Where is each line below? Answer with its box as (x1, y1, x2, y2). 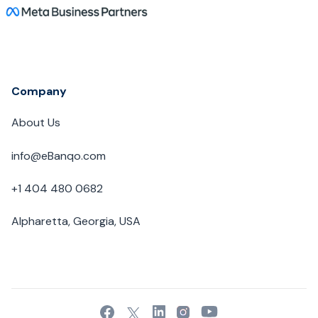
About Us (11, 115, 60, 131)
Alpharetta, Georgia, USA (11, 214, 141, 229)
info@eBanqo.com (11, 148, 106, 163)
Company (11, 84, 67, 99)
